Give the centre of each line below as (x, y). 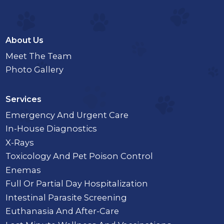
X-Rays (20, 142)
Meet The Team (39, 56)
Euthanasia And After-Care (62, 211)
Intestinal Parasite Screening (66, 197)
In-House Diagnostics (51, 129)
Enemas (23, 170)
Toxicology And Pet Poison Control (79, 156)
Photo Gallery (35, 70)
